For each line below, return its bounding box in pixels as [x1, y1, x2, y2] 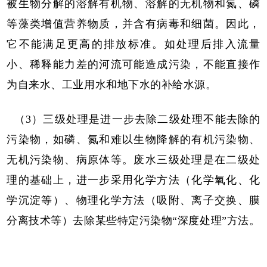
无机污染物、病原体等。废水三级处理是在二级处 [7, 153, 260, 166]
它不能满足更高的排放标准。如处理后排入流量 [7, 38, 260, 50]
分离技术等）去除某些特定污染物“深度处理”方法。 [7, 214, 260, 226]
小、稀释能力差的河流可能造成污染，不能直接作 [7, 58, 260, 70]
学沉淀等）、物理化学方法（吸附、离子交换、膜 [7, 194, 260, 206]
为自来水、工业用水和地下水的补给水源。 [7, 78, 217, 91]
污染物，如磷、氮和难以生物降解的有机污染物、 [7, 133, 260, 145]
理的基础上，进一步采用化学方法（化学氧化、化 [7, 173, 260, 186]
